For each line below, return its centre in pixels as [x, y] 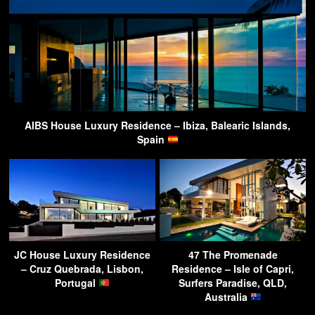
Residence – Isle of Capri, [233, 268]
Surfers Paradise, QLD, [233, 282]
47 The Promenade [233, 254]
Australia [227, 296]
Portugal [77, 282]
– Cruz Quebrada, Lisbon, [82, 268]
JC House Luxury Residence [82, 254]
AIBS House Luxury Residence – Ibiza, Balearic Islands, [157, 125]
